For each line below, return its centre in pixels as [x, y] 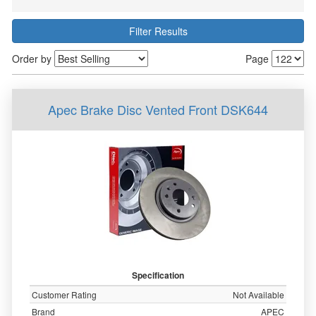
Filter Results [158, 31]
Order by [33, 59]
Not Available [259, 294]
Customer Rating [64, 294]
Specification [158, 275]
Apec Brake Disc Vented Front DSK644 [158, 109]
